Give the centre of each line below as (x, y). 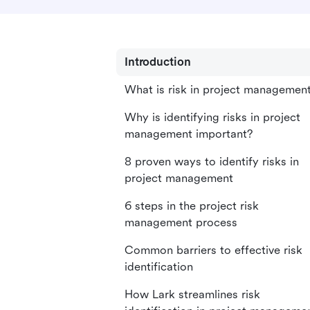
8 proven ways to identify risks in (212, 162)
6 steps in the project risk (192, 206)
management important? (189, 134)
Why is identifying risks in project (212, 117)
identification (159, 267)
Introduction (158, 62)
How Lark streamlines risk (192, 294)
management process (181, 222)
